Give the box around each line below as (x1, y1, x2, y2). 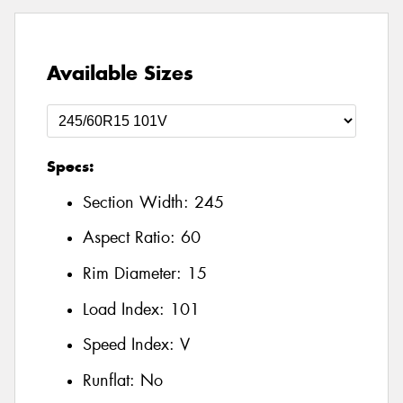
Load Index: (83, 298, 170, 320)
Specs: (47, 157, 94, 177)
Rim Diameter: (83, 263, 187, 285)
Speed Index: (83, 334, 180, 356)
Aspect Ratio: (83, 227, 181, 249)
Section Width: (83, 191, 194, 213)
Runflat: (83, 369, 140, 391)
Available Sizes (47, 60, 193, 86)
